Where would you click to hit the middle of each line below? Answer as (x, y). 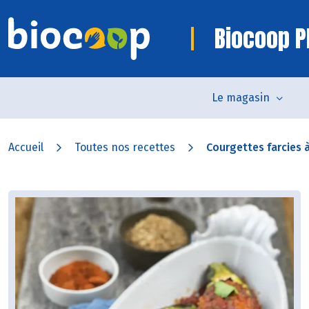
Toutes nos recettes (125, 147)
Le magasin (240, 98)
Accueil (26, 147)
